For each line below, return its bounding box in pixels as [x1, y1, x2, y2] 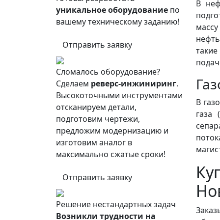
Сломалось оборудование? [56, 66, 160, 77]
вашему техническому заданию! [56, 16, 179, 27]
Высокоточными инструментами [56, 89, 183, 101]
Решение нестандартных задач [56, 198, 176, 210]
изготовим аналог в [56, 137, 132, 148]
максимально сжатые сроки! [56, 148, 165, 160]
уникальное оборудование [56, 4, 168, 15]
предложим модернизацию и [56, 125, 168, 136]
